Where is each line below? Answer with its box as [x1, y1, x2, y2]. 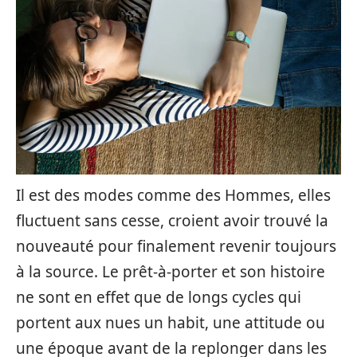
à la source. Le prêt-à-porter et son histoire [16, 261, 325, 282]
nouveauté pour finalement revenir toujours [16, 236, 336, 257]
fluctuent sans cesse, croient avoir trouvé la [16, 210, 328, 231]
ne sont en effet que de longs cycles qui [16, 287, 301, 308]
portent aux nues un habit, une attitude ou [16, 312, 325, 333]
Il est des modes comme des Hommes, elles [16, 185, 331, 206]
